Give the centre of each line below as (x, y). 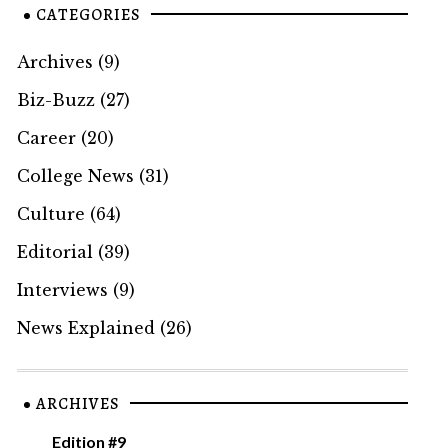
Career (46, 137)
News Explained (85, 327)
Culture (50, 213)
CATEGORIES (88, 14)
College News (75, 175)
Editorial (54, 251)
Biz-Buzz (55, 99)
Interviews (62, 289)
